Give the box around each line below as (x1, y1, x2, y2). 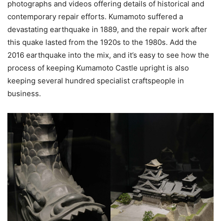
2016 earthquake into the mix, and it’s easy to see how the (7, 50, 209, 60)
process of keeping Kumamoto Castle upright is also (7, 63, 189, 73)
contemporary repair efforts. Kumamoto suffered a (7, 11, 183, 21)
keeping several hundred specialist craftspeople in (7, 75, 184, 85)
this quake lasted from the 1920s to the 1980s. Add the (7, 37, 197, 47)
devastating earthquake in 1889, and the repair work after (7, 24, 207, 34)
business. (7, 88, 41, 98)
